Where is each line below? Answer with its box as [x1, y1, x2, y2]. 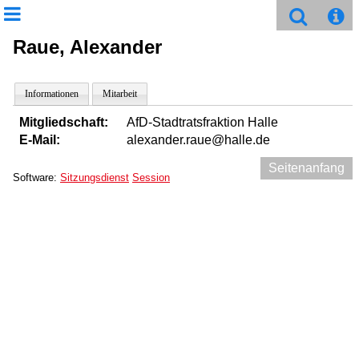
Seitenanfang [268, 161, 345, 175]
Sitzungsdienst [60, 171, 129, 184]
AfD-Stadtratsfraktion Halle [127, 115, 278, 129]
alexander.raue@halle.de [127, 133, 270, 147]
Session [132, 171, 170, 184]
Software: [13, 171, 60, 184]
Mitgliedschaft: [19, 115, 108, 129]
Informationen [25, 88, 79, 99]
